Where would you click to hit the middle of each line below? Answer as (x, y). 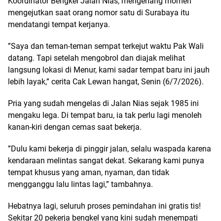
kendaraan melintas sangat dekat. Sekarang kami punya (106, 160)
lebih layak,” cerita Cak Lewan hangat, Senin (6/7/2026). (106, 81)
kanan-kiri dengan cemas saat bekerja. (75, 127)
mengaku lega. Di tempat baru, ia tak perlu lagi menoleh (105, 115)
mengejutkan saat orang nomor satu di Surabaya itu (99, 12)
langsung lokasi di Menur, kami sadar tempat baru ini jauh (109, 70)
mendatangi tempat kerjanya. (59, 24)
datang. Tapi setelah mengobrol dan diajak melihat (96, 58)
